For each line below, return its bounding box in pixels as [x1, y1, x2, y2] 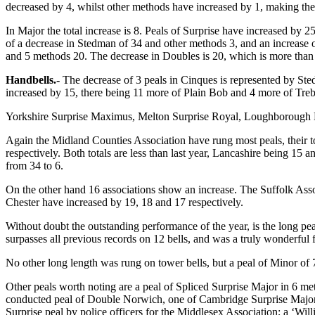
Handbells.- [6, 74, 60, 86]
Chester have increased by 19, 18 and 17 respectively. [6, 196, 243, 209]
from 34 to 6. [6, 160, 63, 172]
